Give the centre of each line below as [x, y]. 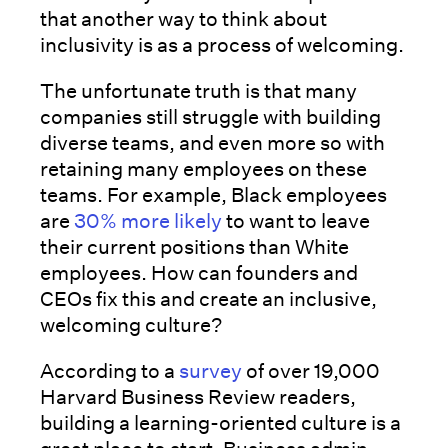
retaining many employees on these [203, 168]
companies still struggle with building [210, 116]
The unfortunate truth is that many [198, 90]
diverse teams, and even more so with [212, 142]
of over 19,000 [311, 370]
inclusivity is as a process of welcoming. [224, 44]
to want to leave [296, 220]
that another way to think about [183, 18]
